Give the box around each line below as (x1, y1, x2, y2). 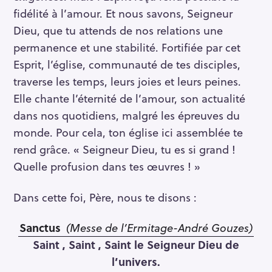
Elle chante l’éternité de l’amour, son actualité (13, 90, 245, 106)
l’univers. (112, 253, 160, 270)
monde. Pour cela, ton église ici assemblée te (13, 124, 243, 140)
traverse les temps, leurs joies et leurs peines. (13, 73, 241, 89)
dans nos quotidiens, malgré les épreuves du (13, 107, 240, 123)
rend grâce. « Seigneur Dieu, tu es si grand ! (13, 141, 236, 157)
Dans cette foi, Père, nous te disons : (13, 188, 197, 205)
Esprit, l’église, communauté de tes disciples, (13, 56, 240, 72)
